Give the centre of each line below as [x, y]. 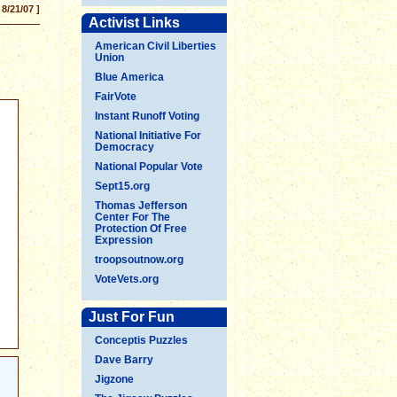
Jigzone [114, 379]
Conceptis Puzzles [141, 340]
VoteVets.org [127, 279]
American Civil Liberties [156, 46]
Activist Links [134, 23]
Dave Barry [124, 360]
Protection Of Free [141, 229]
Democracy [125, 147]
